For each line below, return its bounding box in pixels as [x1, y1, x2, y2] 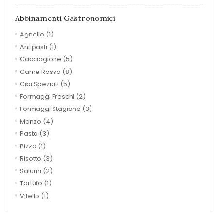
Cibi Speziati [20, 79, 59, 89]
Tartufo [20, 179, 42, 188]
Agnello [20, 30, 44, 39]
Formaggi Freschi [20, 91, 74, 101]
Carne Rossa [20, 67, 61, 76]
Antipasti [20, 42, 47, 52]
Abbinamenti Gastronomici [15, 13, 115, 23]
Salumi [20, 166, 41, 176]
